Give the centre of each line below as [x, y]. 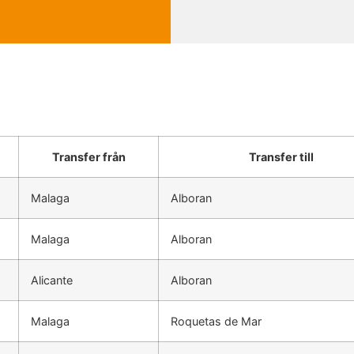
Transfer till [282, 157]
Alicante [52, 281]
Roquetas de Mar [217, 322]
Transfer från [88, 157]
